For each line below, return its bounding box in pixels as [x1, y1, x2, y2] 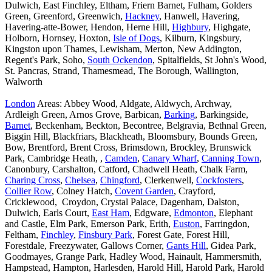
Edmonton [174, 208, 214, 219]
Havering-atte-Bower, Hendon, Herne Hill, [5, 22, 172, 33]
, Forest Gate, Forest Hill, [132, 229, 229, 240]
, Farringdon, [200, 219, 250, 229]
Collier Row [5, 186, 52, 197]
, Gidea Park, [206, 240, 256, 251]
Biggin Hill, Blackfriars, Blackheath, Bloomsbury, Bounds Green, [5, 131, 257, 142]
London [5, 98, 35, 109]
